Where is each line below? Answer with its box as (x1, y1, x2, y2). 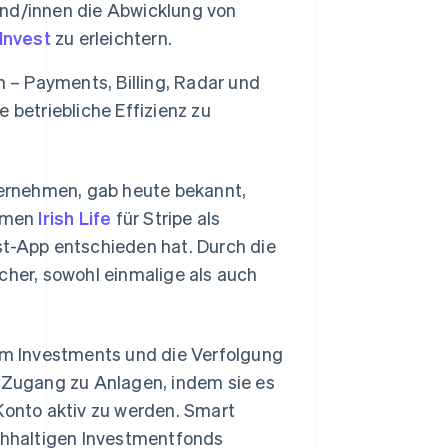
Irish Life (38, 206, 112, 230)
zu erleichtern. (50, 26, 173, 50)
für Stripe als (111, 206, 221, 230)
